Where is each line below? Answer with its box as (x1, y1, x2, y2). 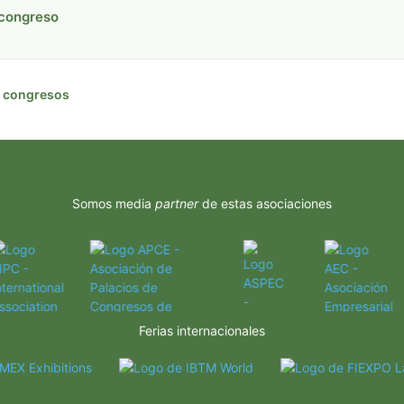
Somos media (72, 195, 155, 211)
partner (155, 195, 198, 211)
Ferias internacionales (139, 322, 265, 338)
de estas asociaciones (198, 195, 332, 211)
